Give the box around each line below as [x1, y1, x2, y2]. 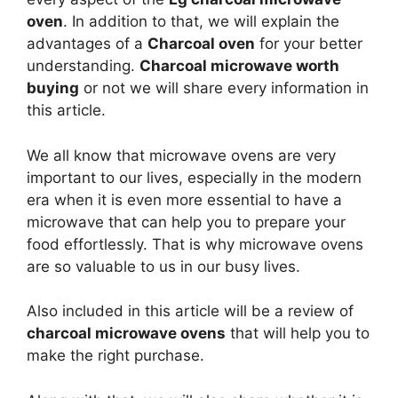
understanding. [27, 57, 139, 76]
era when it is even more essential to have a [27, 190, 342, 209]
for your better [255, 35, 362, 53]
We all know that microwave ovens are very [27, 146, 336, 164]
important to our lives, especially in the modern [27, 168, 362, 187]
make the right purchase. [27, 346, 204, 365]
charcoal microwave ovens [27, 324, 226, 343]
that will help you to [226, 324, 370, 343]
